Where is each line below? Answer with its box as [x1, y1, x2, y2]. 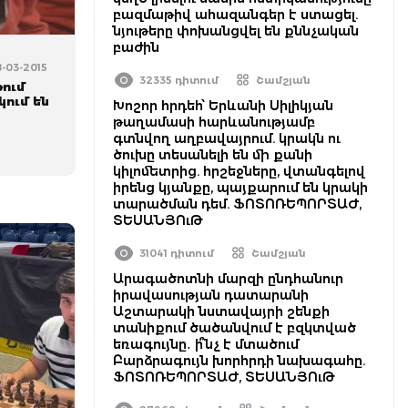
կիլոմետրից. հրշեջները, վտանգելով [113, 163, 365, 179]
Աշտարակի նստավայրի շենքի [113, 303, 330, 320]
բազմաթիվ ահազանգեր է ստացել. [113, 6, 358, 23]
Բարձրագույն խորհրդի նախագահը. [113, 352, 365, 369]
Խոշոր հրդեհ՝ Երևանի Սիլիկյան [113, 97, 333, 114]
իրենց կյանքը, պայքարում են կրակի [113, 179, 368, 196]
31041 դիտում [139, 247, 214, 260]
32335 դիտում [139, 74, 219, 87]
